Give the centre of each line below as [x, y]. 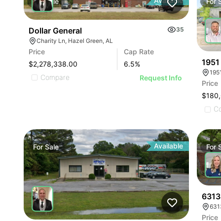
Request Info [161, 77]
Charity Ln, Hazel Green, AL [75, 40]
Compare [55, 77]
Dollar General [55, 30]
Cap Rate [139, 51]
